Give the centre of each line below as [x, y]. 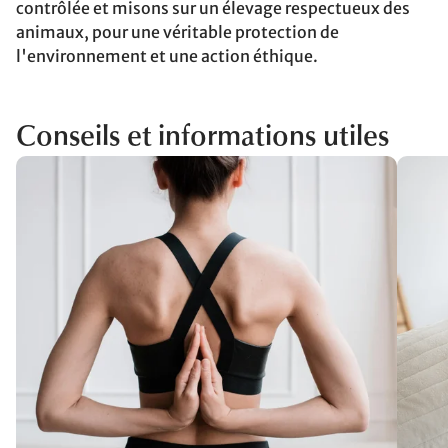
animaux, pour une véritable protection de [177, 32]
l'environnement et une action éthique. [167, 56]
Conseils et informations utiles [202, 138]
